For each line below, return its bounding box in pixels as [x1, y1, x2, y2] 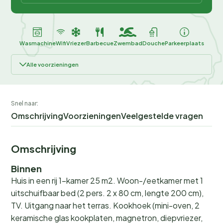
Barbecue [86, 39, 113, 46]
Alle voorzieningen [26, 61, 79, 68]
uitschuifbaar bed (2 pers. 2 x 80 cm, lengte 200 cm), [11, 187, 204, 198]
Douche [142, 39, 165, 46]
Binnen [11, 162, 42, 174]
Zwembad [113, 39, 142, 46]
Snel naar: [11, 99, 38, 107]
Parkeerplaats [164, 39, 204, 46]
